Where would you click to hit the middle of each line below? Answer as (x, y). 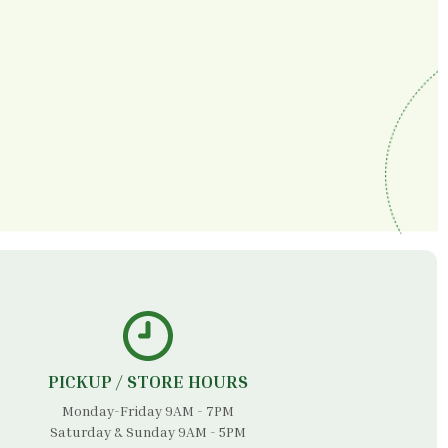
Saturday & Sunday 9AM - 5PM (148, 431)
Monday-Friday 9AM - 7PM (148, 410)
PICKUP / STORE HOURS (148, 380)
